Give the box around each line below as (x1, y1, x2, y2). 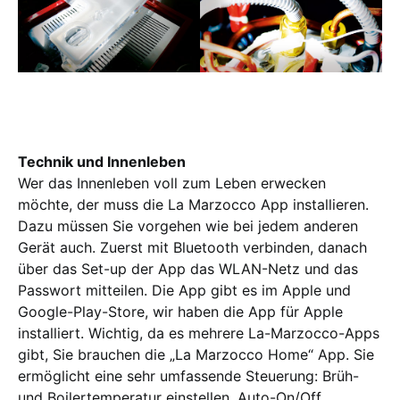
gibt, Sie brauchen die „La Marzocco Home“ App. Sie (18, 345, 374, 363)
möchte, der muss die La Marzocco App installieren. (18, 195, 369, 213)
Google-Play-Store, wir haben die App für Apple (18, 302, 343, 321)
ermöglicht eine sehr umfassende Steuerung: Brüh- (18, 366, 359, 385)
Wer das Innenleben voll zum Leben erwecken (18, 173, 326, 192)
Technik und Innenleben (18, 152, 186, 171)
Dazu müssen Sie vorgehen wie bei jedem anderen (18, 216, 358, 235)
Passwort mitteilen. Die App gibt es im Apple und (18, 280, 351, 299)
